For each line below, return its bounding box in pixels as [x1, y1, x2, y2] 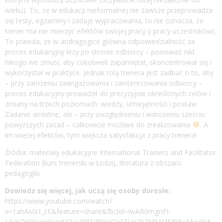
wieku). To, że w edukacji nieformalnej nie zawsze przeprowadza [5, 5, 213, 15]
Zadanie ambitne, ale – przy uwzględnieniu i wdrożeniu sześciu [5, 109, 205, 119]
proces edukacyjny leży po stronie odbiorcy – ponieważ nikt [5, 47, 195, 56]
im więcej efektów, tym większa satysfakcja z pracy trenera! [5, 130, 197, 140]
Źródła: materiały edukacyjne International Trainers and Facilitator [5, 147, 216, 157]
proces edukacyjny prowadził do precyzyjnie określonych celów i [5, 88, 211, 98]
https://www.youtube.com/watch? [5, 196, 112, 206]
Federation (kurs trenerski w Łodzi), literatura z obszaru [5, 158, 181, 167]
